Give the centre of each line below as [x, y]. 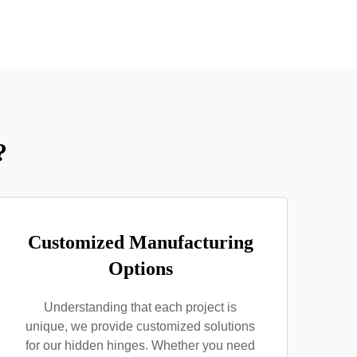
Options [140, 269]
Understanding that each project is [140, 307]
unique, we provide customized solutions [140, 326]
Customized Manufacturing [140, 242]
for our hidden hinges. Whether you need [140, 345]
